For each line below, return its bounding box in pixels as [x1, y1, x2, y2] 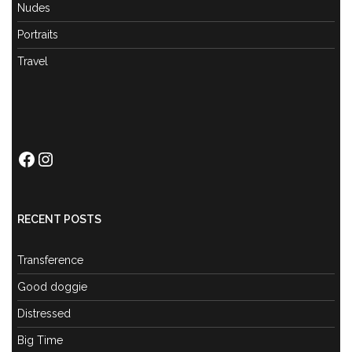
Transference [17, 254, 83, 267]
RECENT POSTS [17, 213, 101, 226]
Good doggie [17, 280, 87, 294]
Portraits [17, 28, 58, 42]
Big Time [17, 334, 63, 347]
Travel [17, 55, 48, 68]
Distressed [17, 307, 71, 321]
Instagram [35, 146, 123, 170]
